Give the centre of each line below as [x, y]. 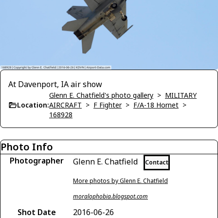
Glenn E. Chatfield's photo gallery [101, 95]
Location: [33, 105]
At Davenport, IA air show [55, 84]
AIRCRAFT [65, 105]
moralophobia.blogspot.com [110, 196]
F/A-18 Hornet [156, 105]
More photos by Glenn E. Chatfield [120, 181]
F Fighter [108, 105]
